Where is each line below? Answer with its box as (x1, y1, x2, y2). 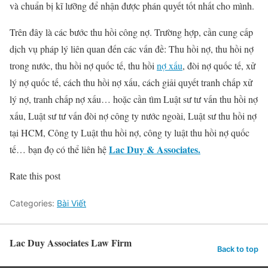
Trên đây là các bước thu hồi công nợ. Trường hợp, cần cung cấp (10, 26, 253, 39)
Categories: (10, 198, 57, 209)
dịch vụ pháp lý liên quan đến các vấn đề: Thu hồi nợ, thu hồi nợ (10, 42, 254, 56)
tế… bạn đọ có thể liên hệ (10, 143, 109, 156)
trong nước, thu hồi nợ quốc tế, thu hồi (10, 59, 157, 72)
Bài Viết (57, 198, 86, 209)
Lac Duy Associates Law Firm (10, 236, 132, 250)
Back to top (217, 244, 258, 254)
